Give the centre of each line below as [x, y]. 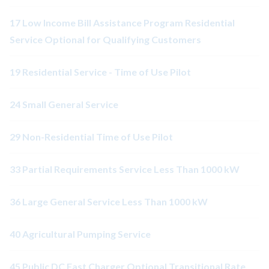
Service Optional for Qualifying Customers [105, 40]
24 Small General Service [64, 104]
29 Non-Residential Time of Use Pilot [91, 137]
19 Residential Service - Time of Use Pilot [100, 72]
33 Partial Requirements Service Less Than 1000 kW [125, 169]
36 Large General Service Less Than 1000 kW [109, 202]
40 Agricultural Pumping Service [80, 234]
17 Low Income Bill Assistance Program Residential [122, 23]
